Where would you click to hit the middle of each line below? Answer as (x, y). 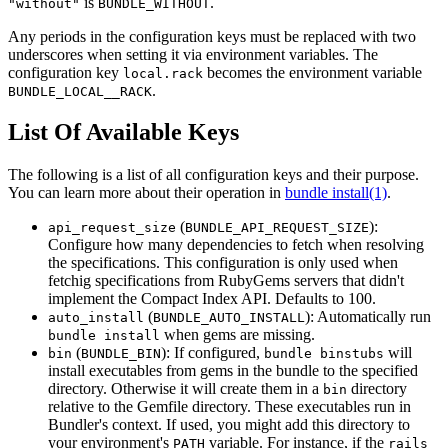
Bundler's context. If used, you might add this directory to (229, 425)
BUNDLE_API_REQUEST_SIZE (277, 228)
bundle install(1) (336, 193)
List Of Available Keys (123, 132)
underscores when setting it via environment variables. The (193, 54)
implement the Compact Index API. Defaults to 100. (212, 299)
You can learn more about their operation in (146, 193)
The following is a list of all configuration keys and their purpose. (213, 175)
